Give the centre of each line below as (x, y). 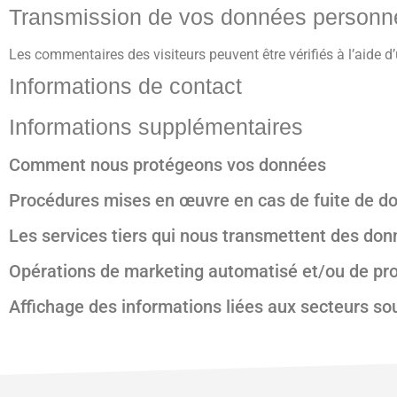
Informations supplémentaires (156, 126)
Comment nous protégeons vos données (167, 164)
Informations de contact (125, 86)
